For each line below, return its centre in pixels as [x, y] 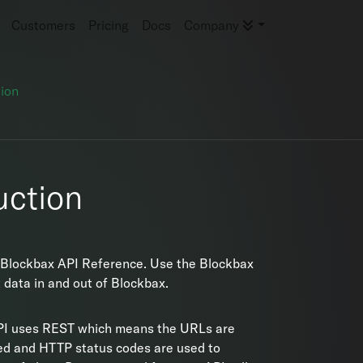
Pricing [109, 25]
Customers [44, 25]
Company [214, 25]
